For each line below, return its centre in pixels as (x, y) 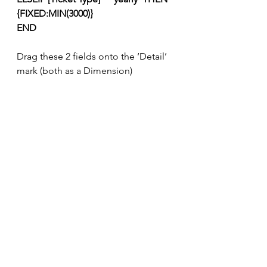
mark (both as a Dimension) (74, 71)
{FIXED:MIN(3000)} (55, 14)
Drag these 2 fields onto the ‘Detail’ (93, 57)
